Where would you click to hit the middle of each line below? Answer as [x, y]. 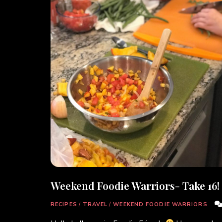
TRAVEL [95, 204]
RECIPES [64, 204]
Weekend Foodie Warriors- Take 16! [135, 185]
